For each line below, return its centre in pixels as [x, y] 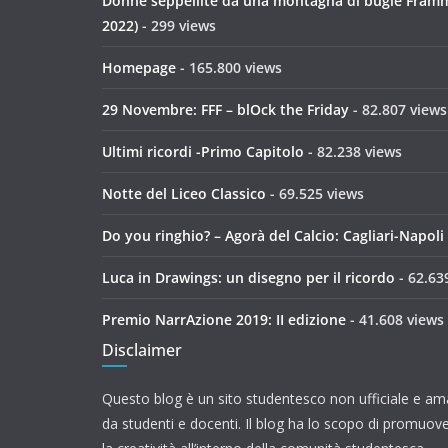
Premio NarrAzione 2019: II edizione [224, 320]
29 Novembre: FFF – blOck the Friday [225, 110]
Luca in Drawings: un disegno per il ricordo [248, 278]
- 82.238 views [353, 152]
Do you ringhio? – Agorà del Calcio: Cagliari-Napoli [273, 236]
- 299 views [177, 26]
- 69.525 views [315, 194]
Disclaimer [142, 350]
